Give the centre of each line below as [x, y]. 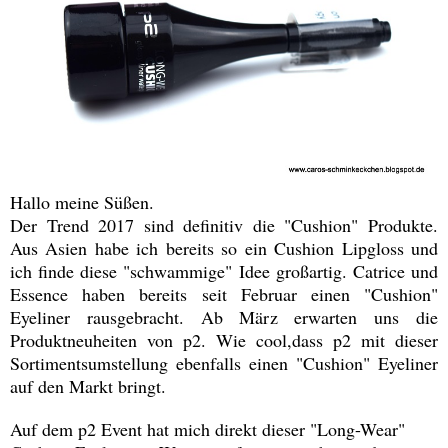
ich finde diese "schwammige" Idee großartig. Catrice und [224, 271]
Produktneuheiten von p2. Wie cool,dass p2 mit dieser [224, 340]
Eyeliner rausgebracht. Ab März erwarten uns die [224, 317]
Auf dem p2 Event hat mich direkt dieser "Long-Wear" [207, 429]
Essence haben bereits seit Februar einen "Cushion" [224, 294]
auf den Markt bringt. [88, 386]
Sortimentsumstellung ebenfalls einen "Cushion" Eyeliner [224, 363]
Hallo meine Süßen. [82, 202]
